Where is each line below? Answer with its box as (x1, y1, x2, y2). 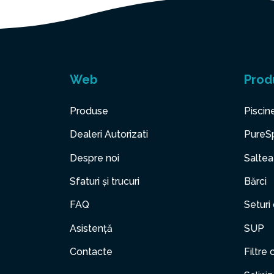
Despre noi (70, 152, 119, 164)
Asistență (70, 222, 113, 234)
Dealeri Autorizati (70, 128, 148, 141)
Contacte (70, 246, 113, 258)
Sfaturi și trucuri (70, 176, 139, 187)
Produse (70, 105, 108, 117)
